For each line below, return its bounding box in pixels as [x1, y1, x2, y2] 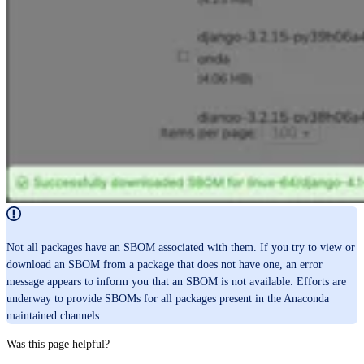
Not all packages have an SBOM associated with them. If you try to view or [6, 240, 355, 253]
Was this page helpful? [6, 337, 110, 350]
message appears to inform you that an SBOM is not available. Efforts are [6, 275, 346, 288]
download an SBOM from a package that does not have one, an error [6, 258, 323, 271]
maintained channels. [6, 309, 102, 322]
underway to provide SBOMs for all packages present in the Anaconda [6, 292, 329, 305]
